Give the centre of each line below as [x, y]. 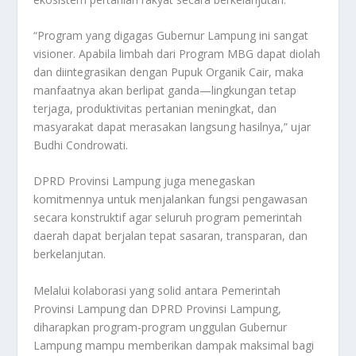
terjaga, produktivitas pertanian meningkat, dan [155, 108]
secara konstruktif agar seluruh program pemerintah [168, 218]
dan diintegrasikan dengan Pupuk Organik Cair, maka [169, 72]
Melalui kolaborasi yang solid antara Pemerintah [157, 290]
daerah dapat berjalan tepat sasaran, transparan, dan [171, 236]
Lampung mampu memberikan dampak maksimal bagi [174, 345]
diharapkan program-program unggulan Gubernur [161, 327]
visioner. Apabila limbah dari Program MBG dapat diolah [177, 53]
